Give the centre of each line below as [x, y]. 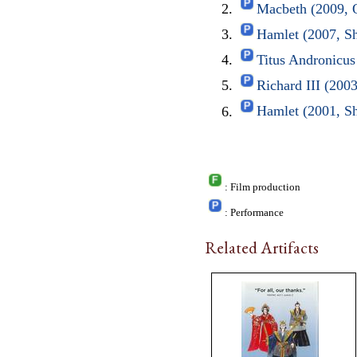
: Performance [255, 213]
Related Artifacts [262, 248]
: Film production [263, 187]
